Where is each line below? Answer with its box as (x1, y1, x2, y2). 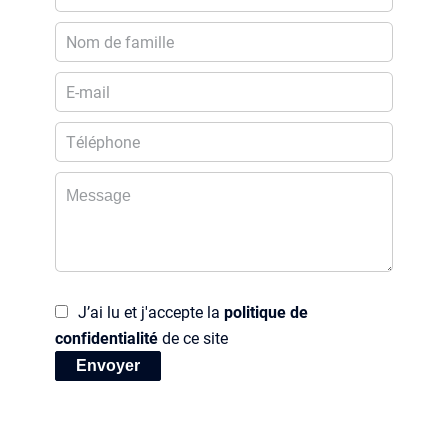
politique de (224, 300, 308, 322)
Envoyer (76, 356, 140, 374)
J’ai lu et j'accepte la (78, 300, 224, 322)
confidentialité (55, 326, 158, 348)
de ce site (158, 326, 228, 348)
